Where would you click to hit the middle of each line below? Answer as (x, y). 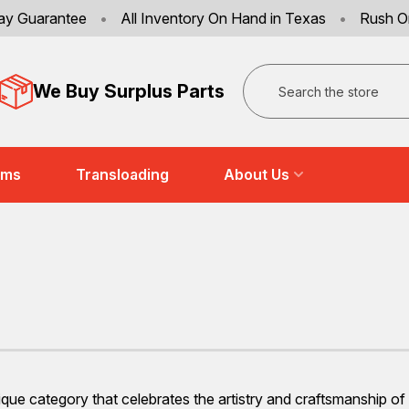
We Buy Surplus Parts (129, 92)
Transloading (122, 175)
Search (267, 73)
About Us (257, 175)
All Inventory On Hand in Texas (223, 18)
